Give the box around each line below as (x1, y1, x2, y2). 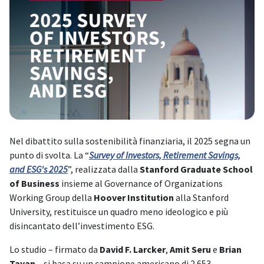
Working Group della (9, 192, 94, 204)
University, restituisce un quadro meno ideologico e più (9, 206, 228, 218)
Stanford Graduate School (140, 163, 253, 176)
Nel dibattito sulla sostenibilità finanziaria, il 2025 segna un (9, 135, 250, 147)
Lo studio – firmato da (9, 243, 100, 256)
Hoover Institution (94, 192, 174, 204)
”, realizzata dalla (68, 163, 140, 176)
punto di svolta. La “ (9, 149, 89, 161)
